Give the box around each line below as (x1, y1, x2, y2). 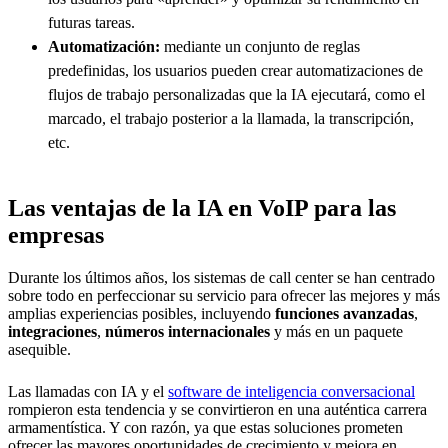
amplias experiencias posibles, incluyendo (8, 304, 275, 322)
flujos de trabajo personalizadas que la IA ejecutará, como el (48, 85, 425, 103)
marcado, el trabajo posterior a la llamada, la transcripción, (48, 109, 414, 127)
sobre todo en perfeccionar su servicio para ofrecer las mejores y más (8, 286, 440, 304)
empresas (8, 221, 104, 248)
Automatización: (48, 37, 164, 55)
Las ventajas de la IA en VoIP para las (8, 194, 396, 221)
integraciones (8, 322, 97, 340)
